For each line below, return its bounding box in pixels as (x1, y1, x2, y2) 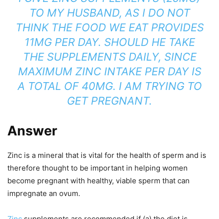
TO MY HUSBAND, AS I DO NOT (29, 6, 190, 20)
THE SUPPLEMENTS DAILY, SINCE (22, 50, 197, 64)
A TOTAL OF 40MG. (17, 80, 119, 93)
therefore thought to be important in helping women (7, 163, 188, 173)
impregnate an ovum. (7, 189, 80, 198)
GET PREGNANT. (67, 94, 152, 108)
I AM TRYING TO (118, 80, 202, 93)
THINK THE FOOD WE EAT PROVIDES (15, 21, 204, 34)
